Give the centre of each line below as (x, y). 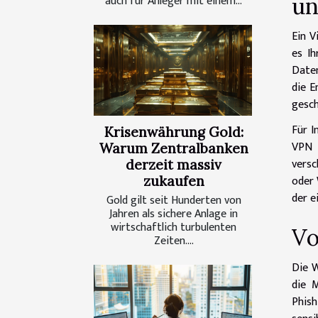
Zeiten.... (174, 241)
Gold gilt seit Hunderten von (174, 200)
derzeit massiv (174, 164)
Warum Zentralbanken (174, 148)
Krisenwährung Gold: (174, 132)
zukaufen (174, 181)
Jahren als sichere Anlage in (174, 214)
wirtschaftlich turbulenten (174, 227)
